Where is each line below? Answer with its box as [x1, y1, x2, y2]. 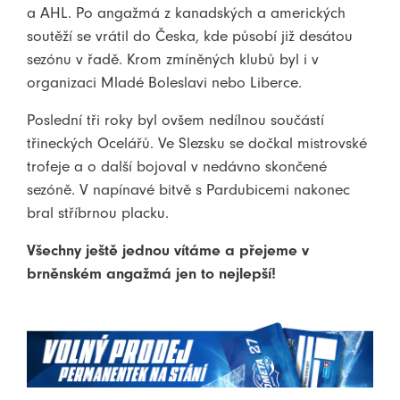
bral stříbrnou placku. [27, 203, 169, 221]
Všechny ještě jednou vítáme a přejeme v [27, 240, 309, 259]
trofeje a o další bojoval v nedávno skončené [27, 156, 327, 175]
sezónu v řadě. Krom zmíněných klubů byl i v [27, 49, 319, 68]
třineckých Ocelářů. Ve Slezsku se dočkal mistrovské [27, 133, 367, 152]
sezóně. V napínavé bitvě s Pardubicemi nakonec [27, 179, 350, 198]
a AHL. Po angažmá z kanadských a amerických [27, 3, 346, 21]
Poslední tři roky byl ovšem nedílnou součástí [27, 110, 324, 129]
